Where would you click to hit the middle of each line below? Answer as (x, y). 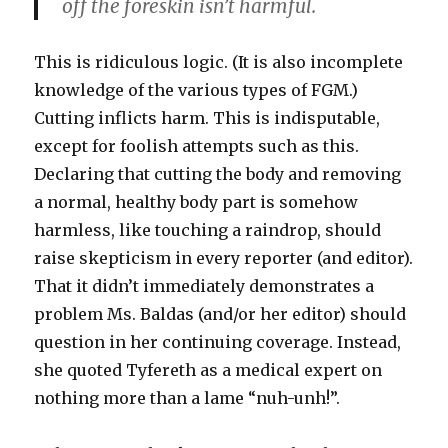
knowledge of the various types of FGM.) (196, 90)
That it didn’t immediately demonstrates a (204, 286)
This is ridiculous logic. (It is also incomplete (219, 62)
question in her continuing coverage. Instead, (218, 342)
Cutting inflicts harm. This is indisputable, (207, 118)
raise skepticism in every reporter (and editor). (224, 258)
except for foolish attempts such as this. (197, 146)
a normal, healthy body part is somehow (196, 202)
